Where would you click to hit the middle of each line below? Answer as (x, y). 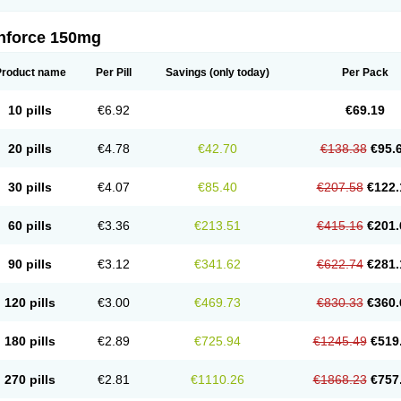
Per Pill (113, 73)
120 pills (30, 303)
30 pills (30, 187)
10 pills (30, 110)
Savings (186, 73)
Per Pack (365, 73)
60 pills (30, 226)
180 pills (30, 341)
